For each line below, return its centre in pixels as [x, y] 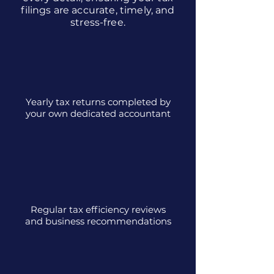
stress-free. [98, 22]
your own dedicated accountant [98, 113]
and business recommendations [98, 221]
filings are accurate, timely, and [98, 10]
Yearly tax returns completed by [98, 102]
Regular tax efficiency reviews [98, 209]
